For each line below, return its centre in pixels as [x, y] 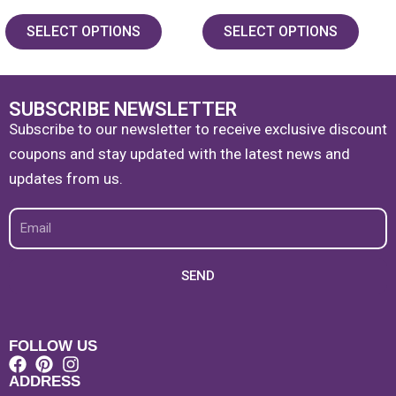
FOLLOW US [53, 346]
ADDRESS [45, 382]
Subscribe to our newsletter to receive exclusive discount [198, 129]
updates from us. [66, 179]
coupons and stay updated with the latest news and [179, 154]
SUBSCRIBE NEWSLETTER [123, 109]
